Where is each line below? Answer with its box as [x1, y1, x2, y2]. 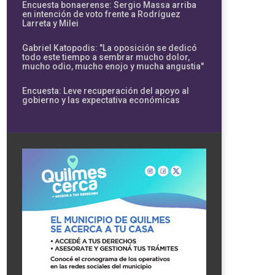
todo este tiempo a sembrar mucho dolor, [22, 52, 190, 62]
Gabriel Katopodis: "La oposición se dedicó [22, 42, 197, 53]
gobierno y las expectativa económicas [22, 95, 180, 105]
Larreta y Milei [22, 18, 79, 28]
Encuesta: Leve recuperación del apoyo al [22, 85, 189, 96]
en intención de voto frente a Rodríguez [22, 9, 180, 19]
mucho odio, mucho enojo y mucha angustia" [22, 61, 204, 71]
